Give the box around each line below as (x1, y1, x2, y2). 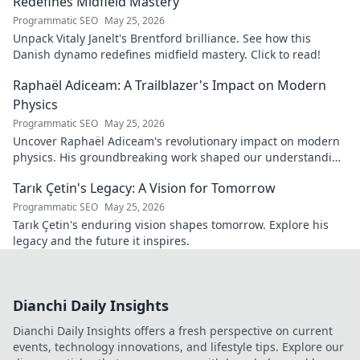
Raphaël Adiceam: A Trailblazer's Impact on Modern (13, 76, 326, 95)
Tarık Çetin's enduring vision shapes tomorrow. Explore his (13, 217, 329, 233)
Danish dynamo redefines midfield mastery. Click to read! (13, 47, 321, 63)
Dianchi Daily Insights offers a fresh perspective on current (13, 323, 333, 339)
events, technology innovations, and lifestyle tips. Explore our (13, 339, 344, 355)
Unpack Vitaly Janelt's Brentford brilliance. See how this (13, 31, 311, 47)
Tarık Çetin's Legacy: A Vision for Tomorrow (13, 179, 276, 198)
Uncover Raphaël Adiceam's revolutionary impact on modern (13, 133, 340, 149)
